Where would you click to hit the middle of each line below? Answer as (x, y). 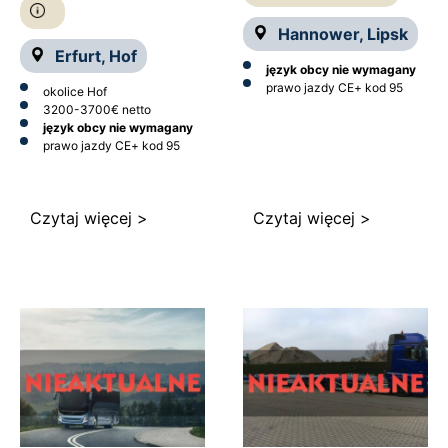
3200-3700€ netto (97, 110)
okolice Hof (75, 92)
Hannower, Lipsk (342, 34)
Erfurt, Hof (96, 56)
